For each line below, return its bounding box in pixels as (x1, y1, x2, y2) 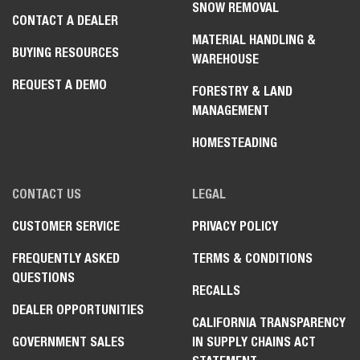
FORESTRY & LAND (192, 83, 292, 99)
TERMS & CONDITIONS (192, 250, 313, 266)
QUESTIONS (12, 269, 75, 285)
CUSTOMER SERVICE (12, 218, 120, 234)
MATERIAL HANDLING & (192, 31, 316, 47)
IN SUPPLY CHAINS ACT (192, 333, 316, 350)
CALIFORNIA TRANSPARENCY (192, 314, 346, 330)
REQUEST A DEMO (12, 76, 107, 92)
